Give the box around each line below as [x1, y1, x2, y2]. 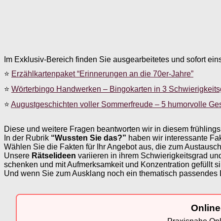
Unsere [4, 151, 32, 160]
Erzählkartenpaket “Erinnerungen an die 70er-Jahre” [11, 69, 193, 78]
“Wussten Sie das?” [51, 133, 126, 142]
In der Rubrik [4, 133, 51, 142]
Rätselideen [32, 151, 78, 160]
